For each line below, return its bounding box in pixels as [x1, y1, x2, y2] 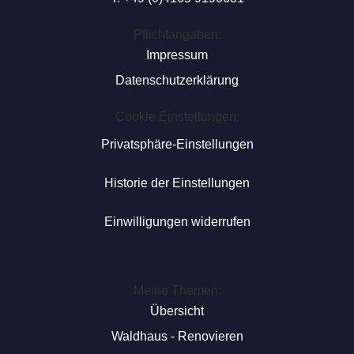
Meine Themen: [133, 284, 221, 297]
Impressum [146, 48, 208, 62]
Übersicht [150, 304, 204, 318]
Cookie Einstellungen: [115, 110, 239, 123]
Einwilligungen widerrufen [104, 215, 250, 228]
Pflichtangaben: [133, 28, 221, 41]
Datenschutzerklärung [115, 73, 239, 87]
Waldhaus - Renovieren [111, 330, 243, 343]
